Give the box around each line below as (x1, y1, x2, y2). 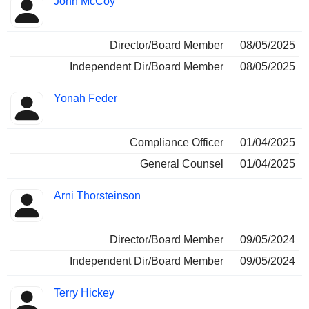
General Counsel (140, 158, 223, 170)
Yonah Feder (54, 92, 117, 105)
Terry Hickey (54, 287, 114, 299)
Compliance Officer (130, 137, 223, 149)
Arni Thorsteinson (54, 190, 141, 202)
